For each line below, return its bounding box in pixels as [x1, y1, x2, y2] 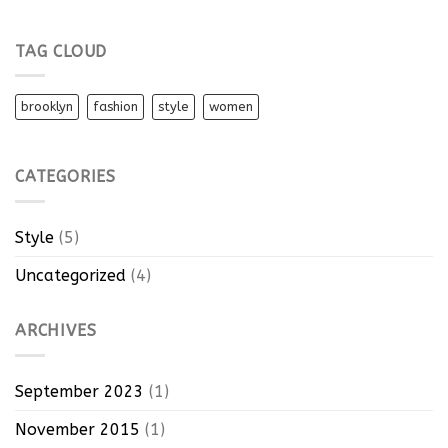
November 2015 [15, 419, 140, 439]
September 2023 [15, 381, 144, 401]
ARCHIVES [15, 321, 97, 340]
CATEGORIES [15, 167, 116, 187]
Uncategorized [15, 266, 126, 285]
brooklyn [21, 99, 73, 115]
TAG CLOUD [15, 41, 108, 61]
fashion [93, 99, 138, 115]
